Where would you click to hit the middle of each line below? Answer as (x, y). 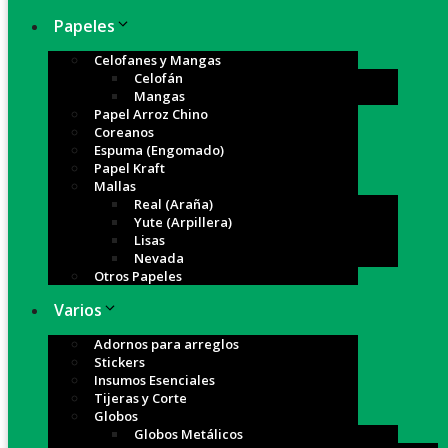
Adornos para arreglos (166, 344)
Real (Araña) (173, 204)
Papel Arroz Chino (151, 114)
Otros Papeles (138, 276)
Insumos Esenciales (154, 380)
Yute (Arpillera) (183, 222)
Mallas (115, 186)
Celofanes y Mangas (157, 60)
